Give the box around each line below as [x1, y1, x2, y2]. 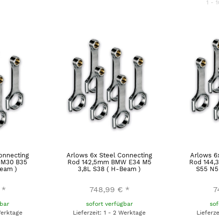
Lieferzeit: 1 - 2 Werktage [73, 209, 146, 216]
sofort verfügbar [86, 200, 133, 207]
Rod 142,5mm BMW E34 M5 [67, 158, 152, 166]
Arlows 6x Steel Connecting [66, 151, 153, 159]
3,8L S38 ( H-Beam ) [78, 165, 141, 173]
